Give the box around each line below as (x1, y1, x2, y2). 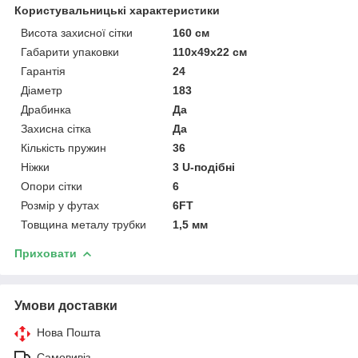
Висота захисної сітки (21, 26, 133, 39)
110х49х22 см (173, 45, 248, 58)
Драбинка (21, 102, 71, 116)
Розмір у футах (21, 198, 99, 212)
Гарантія (21, 64, 66, 78)
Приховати (14, 246, 77, 260)
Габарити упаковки (21, 45, 119, 58)
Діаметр (21, 83, 62, 97)
